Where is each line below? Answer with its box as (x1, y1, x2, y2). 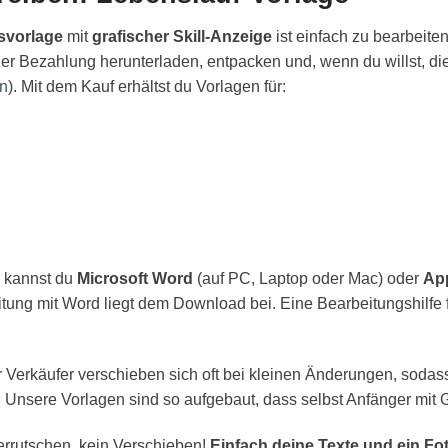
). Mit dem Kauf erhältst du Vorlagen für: (8, 78, 286, 96)
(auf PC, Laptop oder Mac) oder (193, 269, 423, 287)
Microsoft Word (77, 269, 193, 287)
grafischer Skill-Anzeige (92, 28, 272, 46)
